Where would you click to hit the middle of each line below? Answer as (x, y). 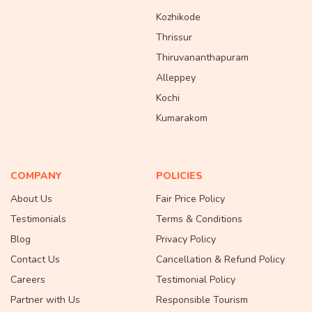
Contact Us (35, 260)
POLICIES (179, 176)
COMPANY (36, 176)
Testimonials (38, 219)
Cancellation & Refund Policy (220, 260)
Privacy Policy (186, 240)
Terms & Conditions (199, 219)
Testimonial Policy (196, 280)
